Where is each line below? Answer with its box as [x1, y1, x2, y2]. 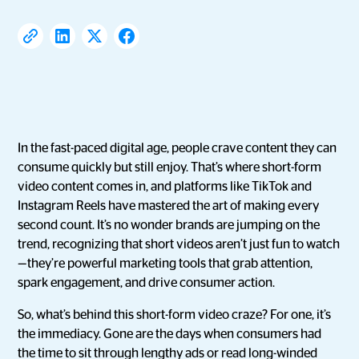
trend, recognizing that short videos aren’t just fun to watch [18, 238, 341, 251]
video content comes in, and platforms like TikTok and [18, 180, 313, 193]
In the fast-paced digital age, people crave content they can [18, 142, 337, 155]
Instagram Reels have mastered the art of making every [18, 200, 320, 212]
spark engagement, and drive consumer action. [18, 276, 276, 289]
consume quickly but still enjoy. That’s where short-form [18, 161, 322, 174]
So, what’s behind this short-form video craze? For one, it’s [18, 309, 332, 321]
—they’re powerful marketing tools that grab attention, [18, 257, 313, 270]
